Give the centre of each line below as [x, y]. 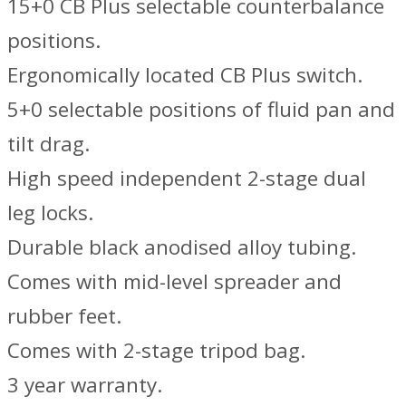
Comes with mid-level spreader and [174, 281]
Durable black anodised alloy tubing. [182, 246]
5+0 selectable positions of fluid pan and [201, 109]
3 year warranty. [85, 384]
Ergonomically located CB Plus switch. [185, 74]
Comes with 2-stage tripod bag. [156, 350]
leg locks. [50, 212]
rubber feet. [64, 315]
